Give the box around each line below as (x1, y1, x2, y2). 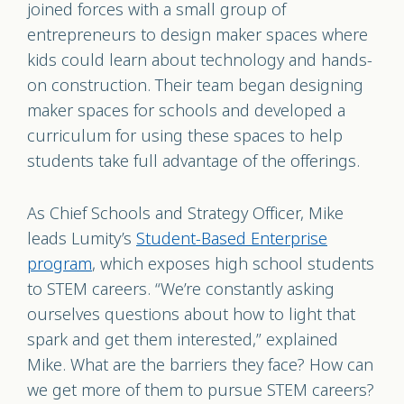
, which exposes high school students (92, 252, 374, 277)
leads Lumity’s (27, 226, 136, 252)
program (27, 252, 92, 277)
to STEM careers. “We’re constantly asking (27, 277, 335, 302)
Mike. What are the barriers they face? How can (27, 353, 373, 378)
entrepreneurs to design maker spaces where (27, 23, 368, 48)
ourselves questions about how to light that (27, 302, 355, 327)
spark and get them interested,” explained (27, 327, 338, 353)
